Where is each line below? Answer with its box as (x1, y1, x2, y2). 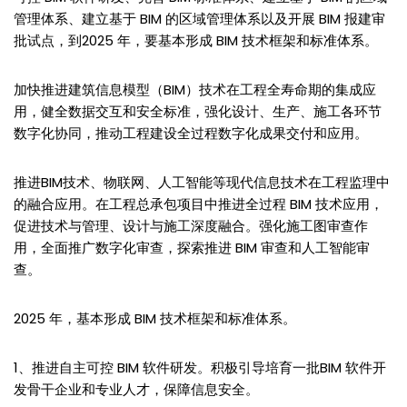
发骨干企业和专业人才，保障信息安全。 (14, 379, 259, 399)
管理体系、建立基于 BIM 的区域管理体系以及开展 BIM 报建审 (14, 8, 385, 28)
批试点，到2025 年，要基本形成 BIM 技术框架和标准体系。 (14, 30, 378, 50)
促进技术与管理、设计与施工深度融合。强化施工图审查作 (14, 215, 368, 235)
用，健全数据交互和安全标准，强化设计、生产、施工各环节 (14, 101, 382, 121)
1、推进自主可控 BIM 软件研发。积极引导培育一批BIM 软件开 (14, 357, 386, 377)
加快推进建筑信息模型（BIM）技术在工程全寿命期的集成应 (14, 79, 376, 99)
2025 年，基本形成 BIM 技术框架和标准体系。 (14, 308, 296, 328)
